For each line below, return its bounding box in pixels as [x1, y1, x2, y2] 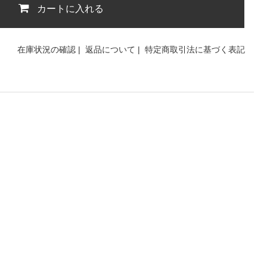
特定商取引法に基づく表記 [145, 44, 245, 54]
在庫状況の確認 [17, 44, 76, 54]
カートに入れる [37, 1, 104, 15]
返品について [85, 44, 135, 54]
